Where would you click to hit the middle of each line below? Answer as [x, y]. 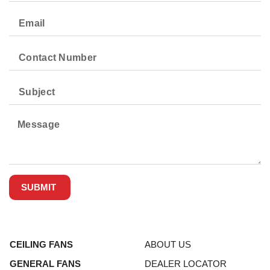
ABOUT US [168, 245]
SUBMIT [39, 187]
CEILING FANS [41, 245]
